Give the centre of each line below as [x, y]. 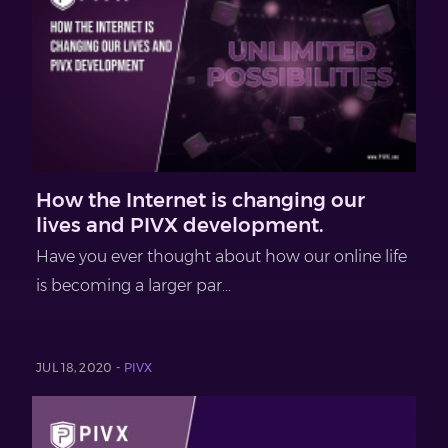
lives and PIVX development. [180, 224]
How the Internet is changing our [200, 199]
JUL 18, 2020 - [80, 367]
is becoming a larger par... [133, 285]
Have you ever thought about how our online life [221, 256]
